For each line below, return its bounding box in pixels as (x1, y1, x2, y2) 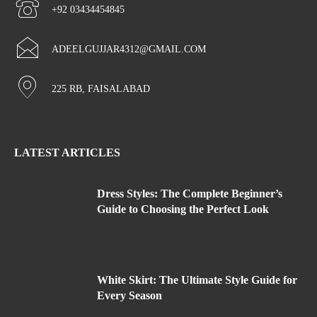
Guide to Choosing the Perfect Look (97, 203, 269, 215)
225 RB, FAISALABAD (52, 83, 150, 94)
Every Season (97, 289, 162, 301)
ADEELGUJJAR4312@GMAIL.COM (52, 44, 206, 54)
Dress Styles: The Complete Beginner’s (97, 188, 282, 200)
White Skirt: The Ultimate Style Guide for (97, 273, 297, 286)
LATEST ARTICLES (14, 146, 120, 158)
